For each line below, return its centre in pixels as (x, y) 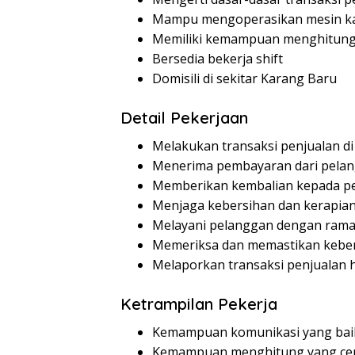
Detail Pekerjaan (184, 118)
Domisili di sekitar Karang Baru (244, 79)
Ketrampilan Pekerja (199, 304)
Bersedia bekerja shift (218, 59)
